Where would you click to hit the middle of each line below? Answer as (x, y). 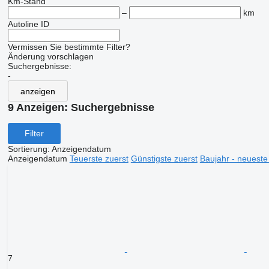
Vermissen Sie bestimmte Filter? (69, 47)
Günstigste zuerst (164, 158)
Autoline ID (28, 24)
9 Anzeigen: (39, 107)
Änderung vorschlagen (50, 56)
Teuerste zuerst (99, 158)
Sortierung (27, 149)
